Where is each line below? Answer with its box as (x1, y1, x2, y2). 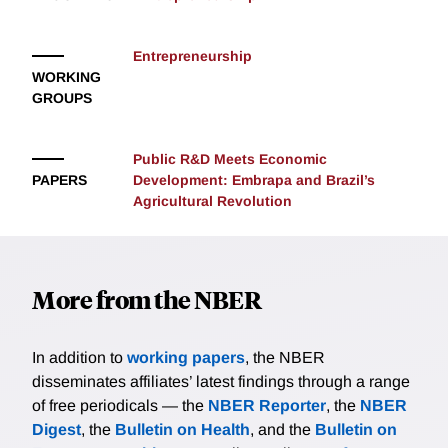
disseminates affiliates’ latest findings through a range (32, 373, 410, 391)
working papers (127, 349, 245, 367)
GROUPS (32, 90, 92, 107)
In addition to (32, 349, 127, 367)
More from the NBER (32, 283, 261, 316)
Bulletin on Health (115, 421, 250, 439)
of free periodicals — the (32, 397, 208, 415)
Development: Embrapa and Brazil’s (132, 172, 375, 189)
